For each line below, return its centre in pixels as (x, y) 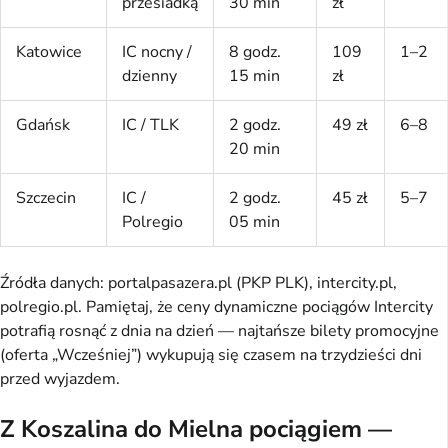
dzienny (149, 76)
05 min (254, 222)
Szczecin (46, 198)
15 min (254, 76)
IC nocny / (157, 52)
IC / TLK (150, 125)
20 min (254, 149)
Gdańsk (43, 125)
